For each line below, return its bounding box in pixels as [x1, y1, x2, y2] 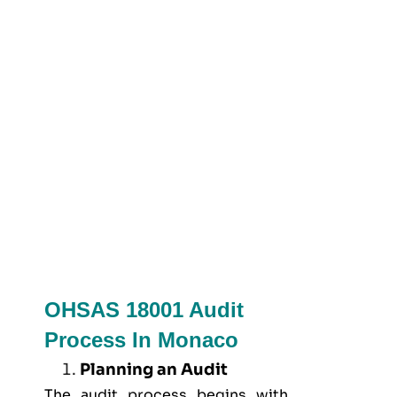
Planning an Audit [80, 359, 228, 379]
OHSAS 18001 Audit [44, 297, 244, 322]
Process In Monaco [44, 327, 238, 352]
